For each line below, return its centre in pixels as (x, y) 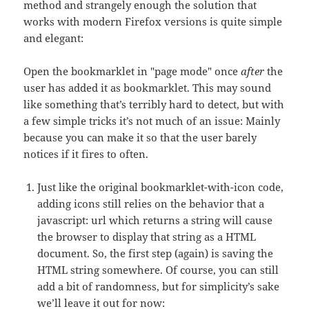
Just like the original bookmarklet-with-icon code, (161, 187)
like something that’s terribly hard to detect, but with (154, 104)
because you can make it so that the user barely (140, 138)
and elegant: (54, 38)
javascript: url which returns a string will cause (155, 220)
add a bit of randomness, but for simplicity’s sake (159, 287)
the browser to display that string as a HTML (147, 237)
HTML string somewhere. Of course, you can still (158, 270)
